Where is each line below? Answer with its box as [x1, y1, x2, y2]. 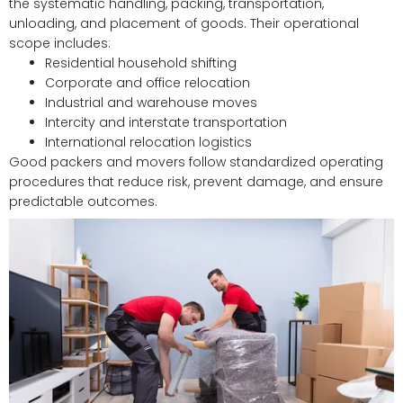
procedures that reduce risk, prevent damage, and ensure [9, 173, 383, 192]
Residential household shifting [45, 54, 237, 73]
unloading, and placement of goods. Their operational [9, 14, 359, 33]
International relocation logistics [45, 133, 252, 152]
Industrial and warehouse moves [45, 94, 257, 112]
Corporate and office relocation [45, 74, 250, 93]
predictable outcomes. [9, 193, 157, 211]
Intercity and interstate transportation [45, 113, 287, 132]
